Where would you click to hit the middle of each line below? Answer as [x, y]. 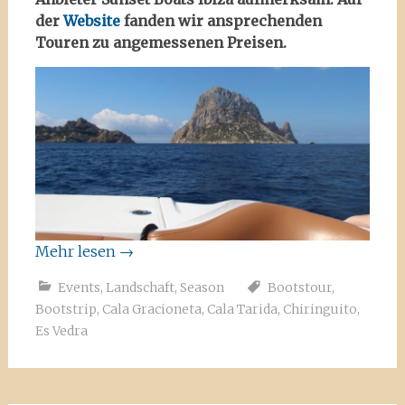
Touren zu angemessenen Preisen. [160, 42]
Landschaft [140, 288]
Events [79, 288]
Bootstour [299, 288]
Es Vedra [61, 331]
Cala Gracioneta [151, 310]
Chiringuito [320, 310]
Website [91, 21]
